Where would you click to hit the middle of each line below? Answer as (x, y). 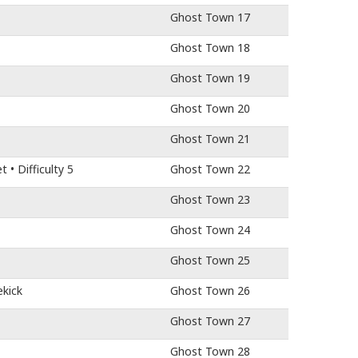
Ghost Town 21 (210, 139)
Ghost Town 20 (210, 108)
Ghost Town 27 (210, 321)
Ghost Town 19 (210, 78)
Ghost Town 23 (210, 199)
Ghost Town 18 (210, 48)
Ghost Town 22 (210, 169)
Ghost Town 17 (210, 17)
